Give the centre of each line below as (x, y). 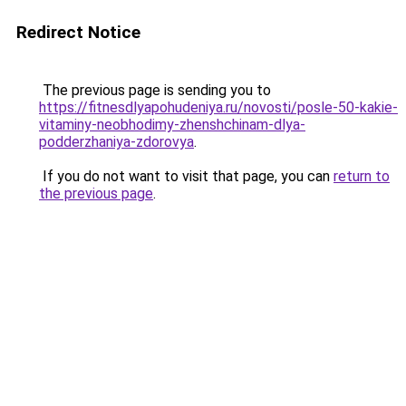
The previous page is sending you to (155, 90)
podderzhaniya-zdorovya (116, 142)
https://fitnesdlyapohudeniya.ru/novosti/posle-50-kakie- (218, 107)
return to (362, 176)
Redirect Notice (78, 32)
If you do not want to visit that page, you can (186, 176)
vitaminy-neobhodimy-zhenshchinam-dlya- (172, 125)
